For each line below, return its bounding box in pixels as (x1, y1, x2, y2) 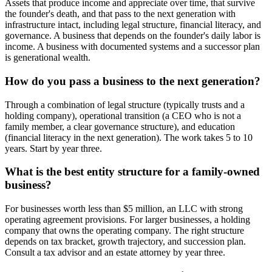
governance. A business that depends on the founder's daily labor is (5, 30, 260, 41)
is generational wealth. (5, 52, 90, 63)
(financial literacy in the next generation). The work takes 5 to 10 (5, 132, 253, 143)
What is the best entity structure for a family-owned (5, 165, 260, 178)
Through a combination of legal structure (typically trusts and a (5, 99, 245, 110)
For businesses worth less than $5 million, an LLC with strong (5, 203, 243, 214)
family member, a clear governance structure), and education (5, 121, 235, 132)
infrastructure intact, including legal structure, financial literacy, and (5, 19, 261, 30)
